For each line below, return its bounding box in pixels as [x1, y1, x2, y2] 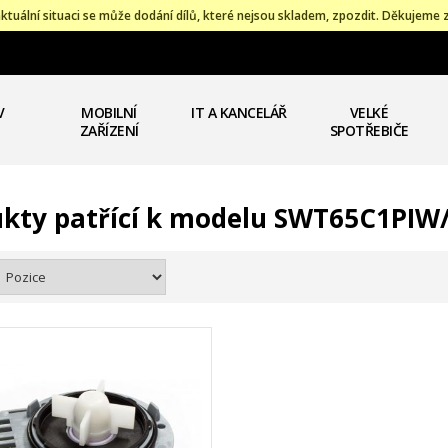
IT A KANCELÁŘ [191, 103, 287, 122]
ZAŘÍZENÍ [79, 121, 139, 140]
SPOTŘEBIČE [329, 121, 409, 140]
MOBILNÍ [81, 103, 137, 122]
